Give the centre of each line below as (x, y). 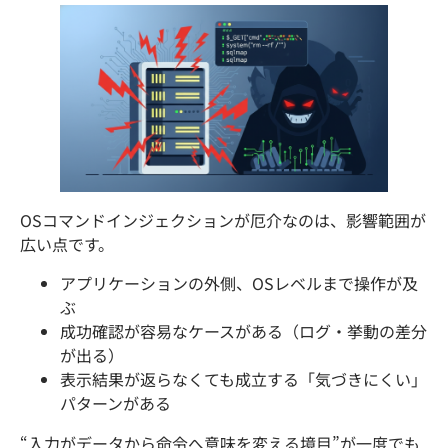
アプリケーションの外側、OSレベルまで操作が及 (239, 282)
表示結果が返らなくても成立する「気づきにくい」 (243, 378)
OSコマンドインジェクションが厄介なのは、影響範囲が (223, 220)
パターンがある (115, 402)
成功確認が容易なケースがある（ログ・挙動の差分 (243, 330)
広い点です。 (67, 244)
